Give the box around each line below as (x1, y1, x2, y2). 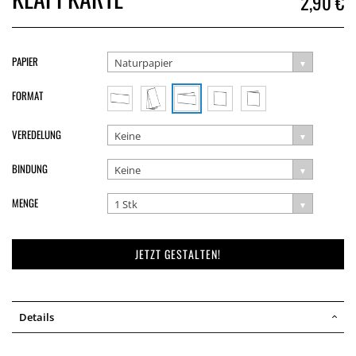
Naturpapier (114, 56, 172, 70)
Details (19, 310, 54, 324)
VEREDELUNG (12, 126, 61, 142)
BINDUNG (12, 161, 48, 176)
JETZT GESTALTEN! (135, 246, 221, 262)
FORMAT (12, 87, 43, 103)
